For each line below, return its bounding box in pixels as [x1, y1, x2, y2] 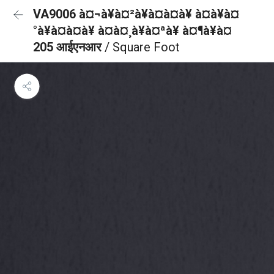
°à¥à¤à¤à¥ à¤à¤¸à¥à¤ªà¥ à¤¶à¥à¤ [33, 23, 232, 38]
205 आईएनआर [33, 40, 105, 54]
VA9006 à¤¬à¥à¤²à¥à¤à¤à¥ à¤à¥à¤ [33, 7, 239, 21]
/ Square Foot [105, 40, 180, 54]
